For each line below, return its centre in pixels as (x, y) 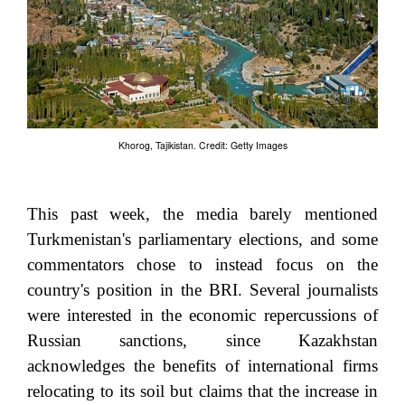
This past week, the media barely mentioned (202, 214)
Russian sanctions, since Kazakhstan (202, 341)
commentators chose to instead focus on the (202, 265)
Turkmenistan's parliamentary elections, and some (202, 240)
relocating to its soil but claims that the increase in (202, 391)
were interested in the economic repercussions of (202, 316)
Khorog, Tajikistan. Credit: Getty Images (202, 145)
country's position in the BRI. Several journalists (202, 290)
